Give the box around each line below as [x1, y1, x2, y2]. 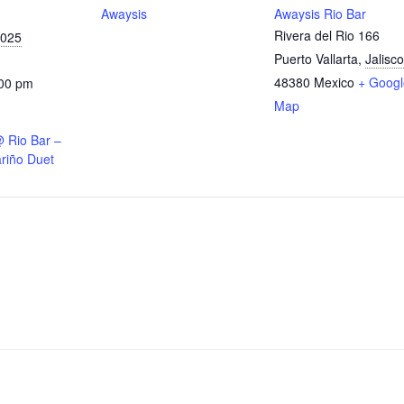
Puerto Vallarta [274, 50, 358, 69]
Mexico [314, 73, 354, 92]
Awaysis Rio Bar [274, 5, 366, 23]
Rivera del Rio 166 [274, 26, 380, 45]
